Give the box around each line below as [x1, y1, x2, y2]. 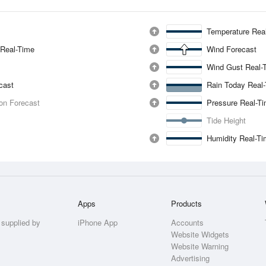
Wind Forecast [207, 43, 256, 55]
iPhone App [78, 217, 118, 228]
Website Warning [171, 240, 229, 252]
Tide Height [207, 115, 246, 126]
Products [171, 198, 202, 209]
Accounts [171, 217, 204, 228]
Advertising [171, 252, 210, 264]
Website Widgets [171, 229, 230, 240]
